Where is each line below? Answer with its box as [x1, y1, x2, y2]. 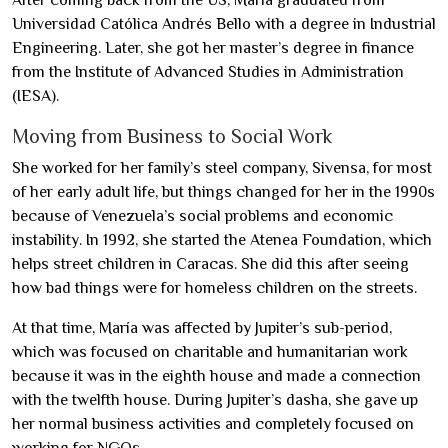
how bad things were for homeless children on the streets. [12, 279, 417, 297]
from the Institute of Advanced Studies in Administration [12, 63, 404, 81]
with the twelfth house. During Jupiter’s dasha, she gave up [12, 391, 418, 409]
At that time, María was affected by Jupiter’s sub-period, [12, 319, 392, 337]
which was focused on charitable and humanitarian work [12, 343, 408, 361]
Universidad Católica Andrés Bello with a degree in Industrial [12, 15, 436, 33]
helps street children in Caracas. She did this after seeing [12, 255, 409, 273]
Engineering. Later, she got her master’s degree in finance [12, 39, 414, 57]
